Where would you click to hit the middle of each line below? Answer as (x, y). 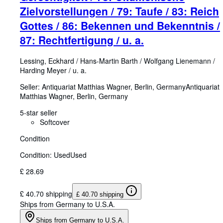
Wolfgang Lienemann (177, 60)
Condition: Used (45, 155)
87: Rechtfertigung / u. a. (82, 40)
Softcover (55, 122)
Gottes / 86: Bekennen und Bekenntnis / (120, 26)
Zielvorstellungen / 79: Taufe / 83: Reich (119, 11)
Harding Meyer (43, 70)
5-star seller (39, 112)
